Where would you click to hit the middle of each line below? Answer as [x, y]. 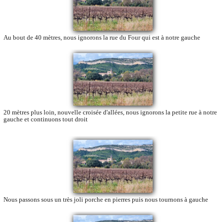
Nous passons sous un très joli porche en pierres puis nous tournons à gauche [106, 199]
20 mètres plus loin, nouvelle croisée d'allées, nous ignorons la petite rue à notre [110, 112]
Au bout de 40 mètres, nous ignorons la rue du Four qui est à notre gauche [102, 37]
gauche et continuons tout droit [46, 119]
